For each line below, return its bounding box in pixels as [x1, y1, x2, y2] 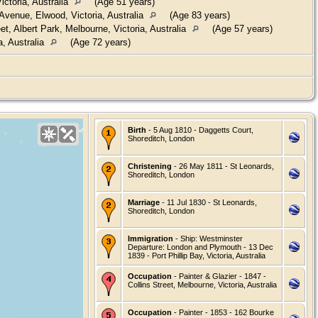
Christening [128, 161, 172, 170]
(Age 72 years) [67, 36, 131, 48]
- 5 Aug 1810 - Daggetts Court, [146, 125, 253, 134]
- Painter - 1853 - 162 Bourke [172, 307, 274, 317]
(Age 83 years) [167, 9, 230, 21]
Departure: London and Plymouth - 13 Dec [128, 242, 273, 251]
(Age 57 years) [209, 23, 273, 34]
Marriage [128, 197, 160, 207]
